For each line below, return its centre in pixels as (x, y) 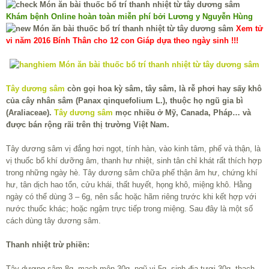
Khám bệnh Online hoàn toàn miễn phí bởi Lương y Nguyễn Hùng (129, 17)
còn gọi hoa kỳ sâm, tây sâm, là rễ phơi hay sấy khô (163, 89)
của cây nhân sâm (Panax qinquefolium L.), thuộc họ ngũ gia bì (125, 101)
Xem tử (249, 29)
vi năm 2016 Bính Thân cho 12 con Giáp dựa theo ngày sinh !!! (122, 41)
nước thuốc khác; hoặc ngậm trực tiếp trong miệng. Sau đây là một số (129, 209)
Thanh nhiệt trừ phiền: (48, 245)
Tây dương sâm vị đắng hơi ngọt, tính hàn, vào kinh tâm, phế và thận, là (133, 149)
